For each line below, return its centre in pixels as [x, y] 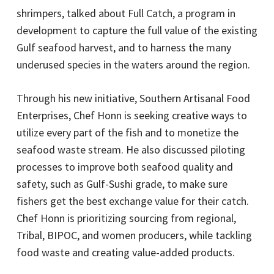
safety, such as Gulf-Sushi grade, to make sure [122, 183]
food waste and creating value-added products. [125, 252]
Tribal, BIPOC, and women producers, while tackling [134, 235]
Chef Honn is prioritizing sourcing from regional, [126, 218]
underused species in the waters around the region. [133, 64]
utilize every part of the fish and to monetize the [127, 132]
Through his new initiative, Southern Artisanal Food [133, 98]
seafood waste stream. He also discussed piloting [131, 149]
